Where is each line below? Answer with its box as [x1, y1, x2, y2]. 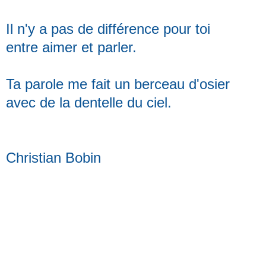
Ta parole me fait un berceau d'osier [6, 75, 230, 92]
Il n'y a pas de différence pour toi [6, 20, 210, 37]
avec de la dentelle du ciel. [6, 94, 172, 110]
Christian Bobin [6, 149, 101, 166]
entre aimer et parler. [6, 39, 137, 55]
